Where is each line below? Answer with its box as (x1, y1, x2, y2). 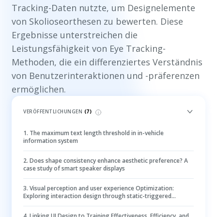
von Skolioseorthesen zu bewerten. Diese (12, 15, 183, 27)
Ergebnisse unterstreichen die (12, 29, 138, 41)
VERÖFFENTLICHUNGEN (23, 108, 82, 115)
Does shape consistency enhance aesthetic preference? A (30, 156, 188, 165)
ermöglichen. (12, 83, 66, 95)
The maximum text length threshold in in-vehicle (30, 129, 164, 137)
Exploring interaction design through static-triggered (23, 192, 171, 200)
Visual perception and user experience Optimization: (30, 184, 174, 192)
